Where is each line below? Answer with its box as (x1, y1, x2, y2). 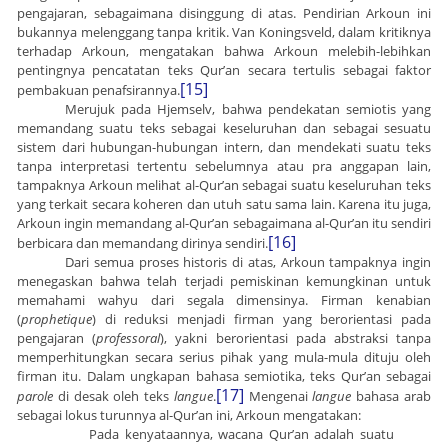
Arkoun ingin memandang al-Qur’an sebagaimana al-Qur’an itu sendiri (17, 214, 431, 233)
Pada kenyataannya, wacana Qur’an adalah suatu (89, 425, 394, 444)
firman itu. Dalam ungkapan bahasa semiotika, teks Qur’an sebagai (17, 367, 431, 386)
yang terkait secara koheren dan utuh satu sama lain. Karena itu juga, (17, 195, 431, 214)
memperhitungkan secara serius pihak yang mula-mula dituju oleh (17, 348, 431, 367)
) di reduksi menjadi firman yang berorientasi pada (92, 310, 431, 329)
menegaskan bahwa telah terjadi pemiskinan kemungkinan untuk (17, 272, 431, 291)
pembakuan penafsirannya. (17, 81, 180, 100)
